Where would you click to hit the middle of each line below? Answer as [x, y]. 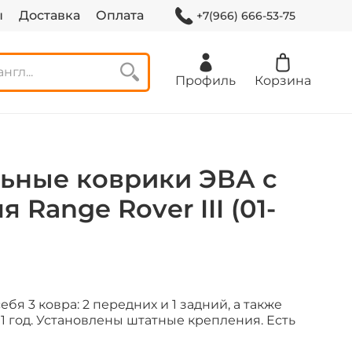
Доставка [49, 15]
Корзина [283, 81]
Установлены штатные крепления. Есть [164, 321]
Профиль [205, 81]
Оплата [119, 15]
